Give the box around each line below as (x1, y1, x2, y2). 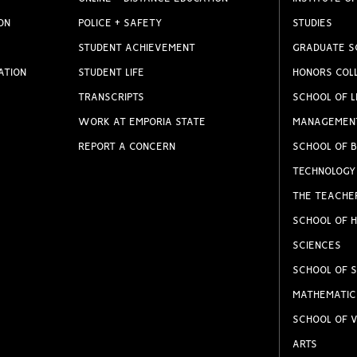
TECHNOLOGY (292, 167, 355, 177)
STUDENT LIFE (78, 68, 145, 78)
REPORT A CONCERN (78, 142, 176, 152)
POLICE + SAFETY (78, 18, 163, 29)
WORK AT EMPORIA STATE (78, 117, 206, 127)
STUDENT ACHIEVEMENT (78, 43, 196, 53)
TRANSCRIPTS (78, 92, 145, 103)
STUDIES (292, 18, 332, 29)
